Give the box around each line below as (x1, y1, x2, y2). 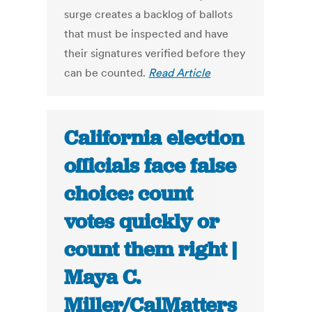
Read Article (148, 65, 211, 80)
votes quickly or (64, 208, 220, 235)
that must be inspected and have (64, 26, 229, 41)
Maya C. (64, 264, 141, 291)
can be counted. (64, 65, 149, 80)
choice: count (64, 180, 194, 208)
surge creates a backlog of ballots (64, 7, 233, 22)
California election (64, 125, 244, 152)
